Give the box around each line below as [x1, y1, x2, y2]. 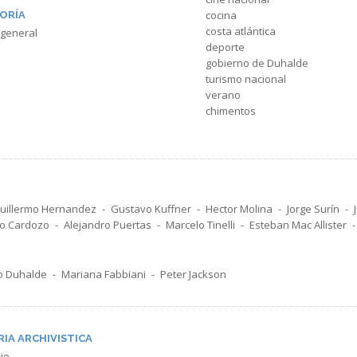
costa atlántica [206, 24, 276, 38]
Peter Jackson [160, 267, 226, 281]
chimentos [206, 104, 256, 118]
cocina [206, 8, 237, 22]
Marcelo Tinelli [166, 218, 235, 232]
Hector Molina [206, 202, 273, 216]
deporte [206, 40, 245, 54]
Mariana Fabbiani [61, 267, 146, 281]
